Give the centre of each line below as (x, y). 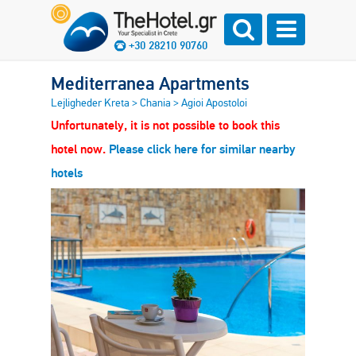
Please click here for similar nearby (202, 149)
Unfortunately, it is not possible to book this (165, 125)
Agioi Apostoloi (214, 103)
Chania (157, 103)
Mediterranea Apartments (150, 84)
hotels (67, 173)
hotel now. (80, 149)
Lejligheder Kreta (91, 103)
